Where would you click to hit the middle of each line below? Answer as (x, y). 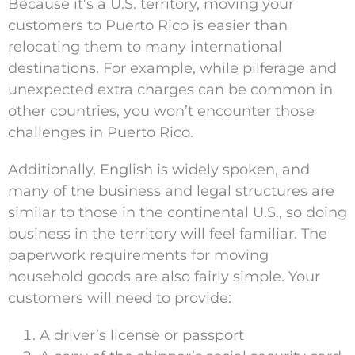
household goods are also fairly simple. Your (164, 277)
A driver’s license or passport (142, 336)
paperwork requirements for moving (138, 256)
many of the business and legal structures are (171, 191)
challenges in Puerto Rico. (101, 133)
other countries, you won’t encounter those (161, 111)
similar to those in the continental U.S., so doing (177, 213)
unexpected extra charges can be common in (170, 90)
